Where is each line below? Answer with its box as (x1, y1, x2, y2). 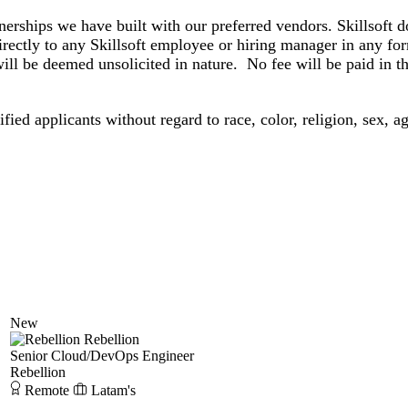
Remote (25, 382, 69, 399)
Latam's (91, 382, 136, 399)
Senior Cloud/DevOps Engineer (10, 348, 194, 364)
